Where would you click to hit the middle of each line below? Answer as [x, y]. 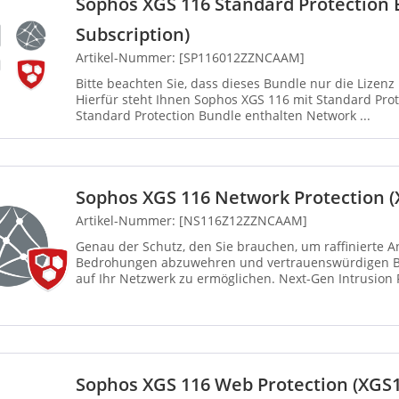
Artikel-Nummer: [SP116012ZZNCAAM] [190, 58]
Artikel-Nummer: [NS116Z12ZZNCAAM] [191, 221]
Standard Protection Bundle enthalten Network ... [338, 116]
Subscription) [133, 35]
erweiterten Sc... [124, 295]
